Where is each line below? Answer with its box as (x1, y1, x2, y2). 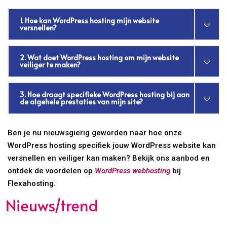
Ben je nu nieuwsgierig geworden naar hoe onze (8, 128, 182, 137)
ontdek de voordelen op (8, 166, 95, 175)
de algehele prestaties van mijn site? (20, 96, 143, 106)
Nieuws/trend (6, 194, 99, 216)
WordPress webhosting (95, 166, 171, 175)
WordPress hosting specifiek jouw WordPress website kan (8, 140, 216, 150)
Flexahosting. (8, 178, 56, 188)
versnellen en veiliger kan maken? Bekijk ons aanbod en (8, 153, 210, 163)
